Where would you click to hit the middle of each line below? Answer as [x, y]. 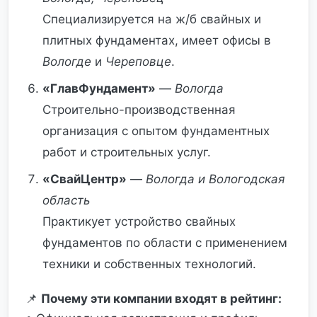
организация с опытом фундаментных [156, 131]
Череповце [138, 62]
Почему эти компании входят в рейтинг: [161, 299]
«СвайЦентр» [85, 179]
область [66, 200]
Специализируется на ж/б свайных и [152, 19]
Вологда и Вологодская [215, 179]
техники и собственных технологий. [149, 264]
